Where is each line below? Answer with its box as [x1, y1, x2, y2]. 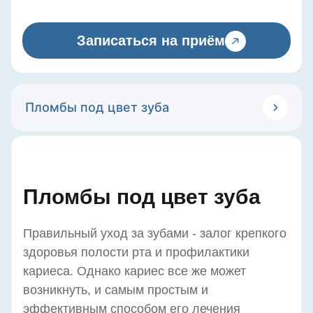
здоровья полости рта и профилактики [23, 245, 249, 259]
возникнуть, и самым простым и [23, 282, 208, 297]
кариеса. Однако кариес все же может [23, 263, 246, 278]
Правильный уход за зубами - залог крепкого [23, 226, 286, 240]
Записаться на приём [77, 32, 225, 48]
